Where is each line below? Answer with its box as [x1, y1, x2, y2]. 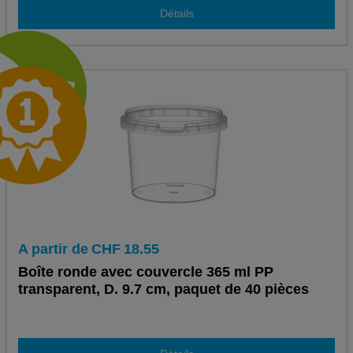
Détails [159, 6, 194, 20]
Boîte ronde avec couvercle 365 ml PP [17, 264, 273, 281]
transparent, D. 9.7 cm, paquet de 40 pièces [17, 281, 309, 298]
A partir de [17, 241, 88, 258]
